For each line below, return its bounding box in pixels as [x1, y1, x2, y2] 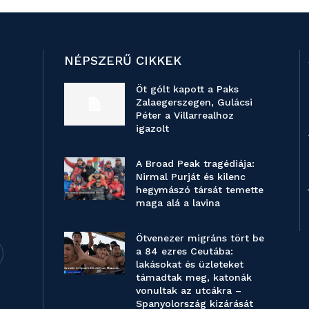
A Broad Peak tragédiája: [135, 158, 255, 170]
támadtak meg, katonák [135, 272, 252, 283]
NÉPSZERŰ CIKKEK [64, 53, 181, 68]
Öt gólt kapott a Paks [135, 83, 239, 95]
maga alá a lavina [135, 197, 220, 209]
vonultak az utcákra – [135, 285, 241, 297]
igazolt [135, 123, 169, 134]
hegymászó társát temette [135, 184, 263, 196]
